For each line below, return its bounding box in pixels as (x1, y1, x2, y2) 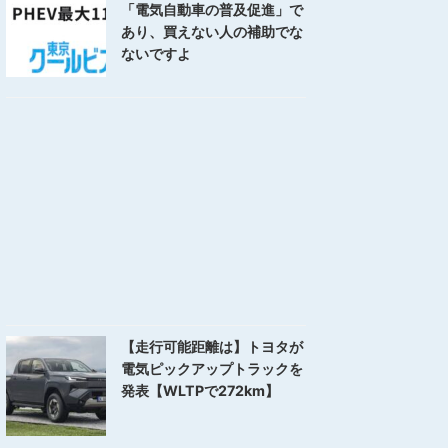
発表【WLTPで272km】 (121, 382, 279, 400)
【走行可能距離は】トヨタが (121, 338, 303, 356)
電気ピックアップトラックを (121, 360, 303, 378)
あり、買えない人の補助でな (121, 23, 303, 41)
